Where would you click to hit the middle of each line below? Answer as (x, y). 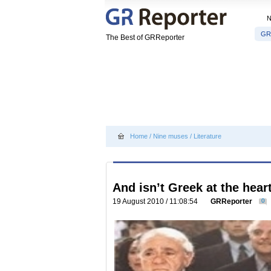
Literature (207, 136)
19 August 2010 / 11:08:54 (157, 201)
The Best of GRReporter (145, 38)
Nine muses (171, 136)
